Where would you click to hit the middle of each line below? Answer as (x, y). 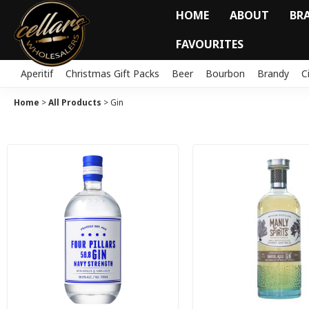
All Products (75, 102)
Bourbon (225, 73)
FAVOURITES (209, 44)
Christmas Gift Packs (112, 73)
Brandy (273, 73)
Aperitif (37, 73)
